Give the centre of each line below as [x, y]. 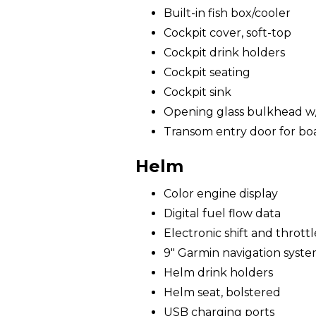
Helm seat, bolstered [222, 292]
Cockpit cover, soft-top [227, 33]
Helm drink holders [218, 273]
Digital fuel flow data [222, 213]
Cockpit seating [207, 72]
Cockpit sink [197, 92]
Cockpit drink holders [224, 53]
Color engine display [221, 194]
